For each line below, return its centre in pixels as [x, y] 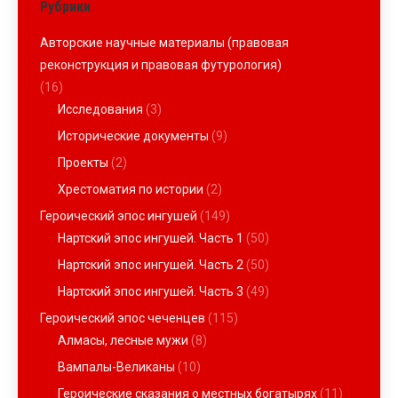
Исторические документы [133, 136]
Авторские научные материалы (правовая [164, 43]
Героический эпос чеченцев [123, 318]
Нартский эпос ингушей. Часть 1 [151, 238]
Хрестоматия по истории [131, 189]
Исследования [100, 109]
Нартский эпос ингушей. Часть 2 [151, 265]
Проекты [83, 163]
